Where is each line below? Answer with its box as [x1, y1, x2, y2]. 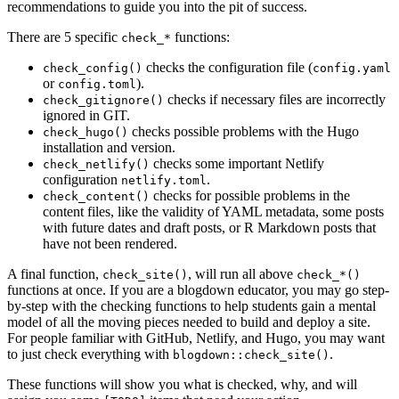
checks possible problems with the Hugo [128, 123, 359, 139]
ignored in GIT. [43, 107, 130, 123]
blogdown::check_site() [173, 347, 330, 362]
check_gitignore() [43, 93, 164, 107]
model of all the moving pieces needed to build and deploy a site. [7, 313, 370, 330]
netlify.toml [121, 173, 207, 187]
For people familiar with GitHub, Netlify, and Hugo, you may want [7, 330, 385, 346]
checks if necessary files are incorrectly [164, 91, 386, 107]
